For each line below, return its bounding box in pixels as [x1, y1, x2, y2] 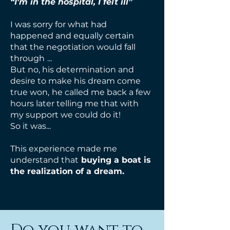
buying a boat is [79, 155, 151, 165]
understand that [10, 155, 79, 165]
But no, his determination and [10, 65, 134, 74]
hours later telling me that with [10, 99, 139, 108]
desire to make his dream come [10, 76, 141, 86]
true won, [10, 87, 49, 97]
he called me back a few [52, 87, 150, 97]
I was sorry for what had [10, 20, 107, 29]
